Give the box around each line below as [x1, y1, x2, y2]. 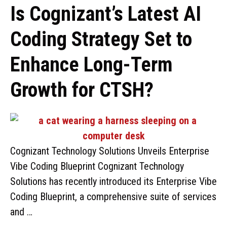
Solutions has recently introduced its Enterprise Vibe [10, 175, 217, 187]
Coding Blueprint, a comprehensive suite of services [10, 191, 216, 203]
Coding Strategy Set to [10, 27, 192, 51]
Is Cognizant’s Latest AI [10, 2, 201, 26]
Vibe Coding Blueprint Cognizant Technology [10, 160, 184, 172]
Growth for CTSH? [10, 78, 154, 102]
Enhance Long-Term [10, 53, 173, 77]
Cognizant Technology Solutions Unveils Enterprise [10, 145, 209, 157]
